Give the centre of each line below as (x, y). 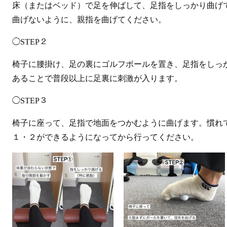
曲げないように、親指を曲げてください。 (89, 20)
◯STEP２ (30, 42)
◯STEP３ (30, 101)
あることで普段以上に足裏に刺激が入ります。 (97, 78)
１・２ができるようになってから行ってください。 (105, 137)
